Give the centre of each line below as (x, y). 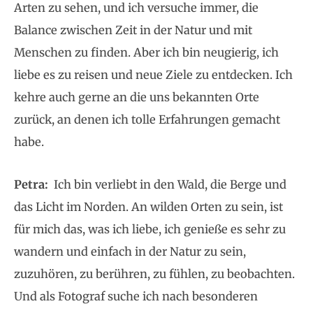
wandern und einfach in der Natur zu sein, (130, 251)
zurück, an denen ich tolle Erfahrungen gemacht (147, 119)
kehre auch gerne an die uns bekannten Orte (137, 97)
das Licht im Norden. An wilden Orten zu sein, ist (148, 206)
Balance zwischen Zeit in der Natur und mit (133, 30)
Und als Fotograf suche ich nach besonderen (136, 296)
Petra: (34, 184)
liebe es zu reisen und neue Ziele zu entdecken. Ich (153, 74)
